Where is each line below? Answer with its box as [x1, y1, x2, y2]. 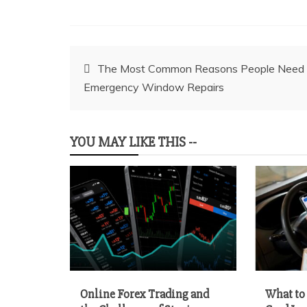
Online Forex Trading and [80, 286, 209, 302]
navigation [69, 87, 163, 114]
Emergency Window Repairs [84, 80, 224, 94]
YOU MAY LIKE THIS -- [70, 134, 197, 151]
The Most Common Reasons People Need [97, 62, 304, 75]
